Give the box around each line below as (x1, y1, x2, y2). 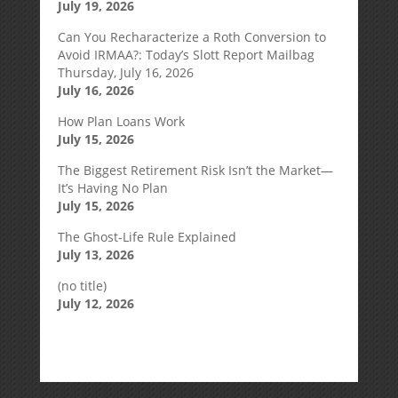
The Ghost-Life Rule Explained (57, 228, 236, 245)
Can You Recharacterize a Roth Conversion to (57, 28, 326, 45)
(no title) (57, 277, 107, 294)
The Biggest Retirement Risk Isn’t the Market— (57, 162, 333, 179)
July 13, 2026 (57, 246, 134, 263)
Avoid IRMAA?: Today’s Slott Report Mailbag (57, 46, 314, 63)
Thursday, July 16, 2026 (57, 64, 194, 81)
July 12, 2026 (57, 295, 134, 312)
